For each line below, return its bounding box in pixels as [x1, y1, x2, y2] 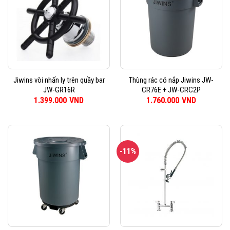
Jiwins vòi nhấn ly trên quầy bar [13, 75, 105, 85]
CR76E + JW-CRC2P [142, 85, 201, 95]
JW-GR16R [43, 85, 75, 95]
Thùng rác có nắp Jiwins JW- [129, 75, 214, 85]
